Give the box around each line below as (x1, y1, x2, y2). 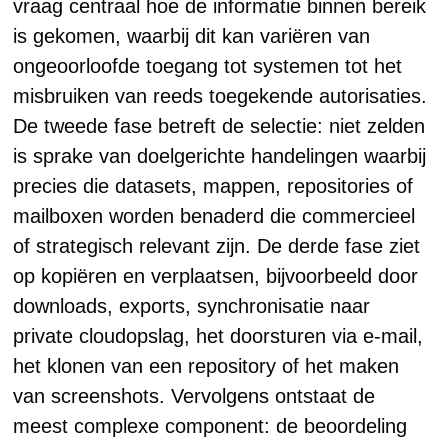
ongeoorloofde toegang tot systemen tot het (13, 55, 403, 77)
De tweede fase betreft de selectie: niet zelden (13, 115, 426, 137)
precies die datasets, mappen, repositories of (13, 175, 414, 197)
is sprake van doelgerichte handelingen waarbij (13, 145, 427, 167)
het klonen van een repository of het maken (13, 355, 400, 377)
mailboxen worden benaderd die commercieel (13, 205, 416, 227)
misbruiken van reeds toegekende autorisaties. (13, 85, 428, 107)
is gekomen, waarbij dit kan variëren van (13, 25, 371, 47)
